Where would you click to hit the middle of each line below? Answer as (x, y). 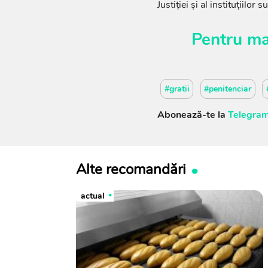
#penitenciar (228, 89)
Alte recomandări (131, 169)
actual (93, 196)
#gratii (177, 89)
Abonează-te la (192, 115)
